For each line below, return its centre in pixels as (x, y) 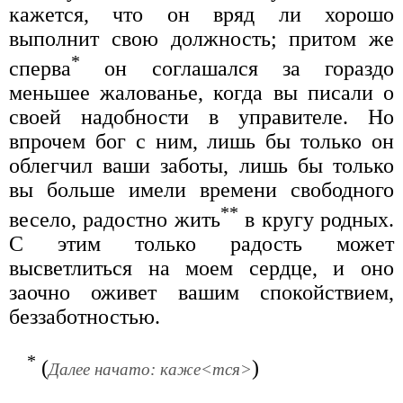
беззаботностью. (85, 317)
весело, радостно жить (115, 220)
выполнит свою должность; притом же (201, 39)
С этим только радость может (201, 244)
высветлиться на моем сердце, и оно (201, 269)
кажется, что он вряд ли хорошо (201, 15)
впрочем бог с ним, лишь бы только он (201, 142)
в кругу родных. (316, 220)
